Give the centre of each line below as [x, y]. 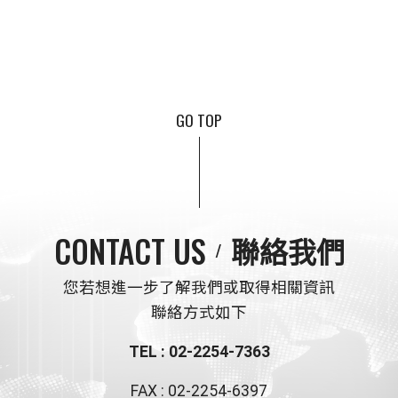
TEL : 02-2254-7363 [199, 352]
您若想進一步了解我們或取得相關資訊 [199, 288]
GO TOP [199, 119]
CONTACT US [130, 250]
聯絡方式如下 [199, 313]
